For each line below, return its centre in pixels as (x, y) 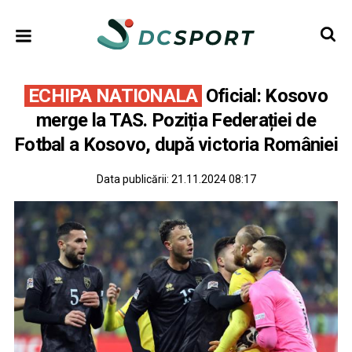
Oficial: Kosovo (264, 96)
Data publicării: (134, 179)
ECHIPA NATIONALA (113, 96)
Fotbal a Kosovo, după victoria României (176, 145)
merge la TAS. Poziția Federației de (176, 120)
